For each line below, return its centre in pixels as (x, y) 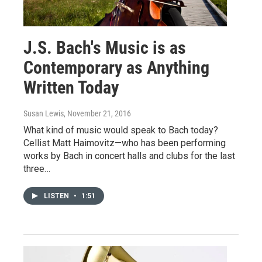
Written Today (71, 87)
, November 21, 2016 (97, 113)
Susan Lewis (44, 113)
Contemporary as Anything (116, 67)
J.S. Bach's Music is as (105, 47)
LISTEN (57, 196)
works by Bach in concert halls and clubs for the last (129, 156)
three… (37, 168)
